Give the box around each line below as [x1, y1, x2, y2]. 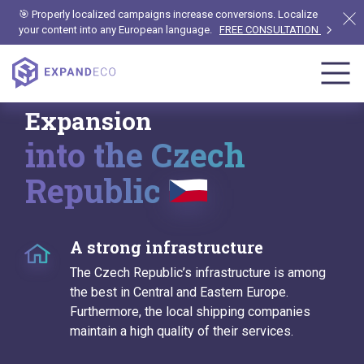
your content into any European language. [19, 24, 212, 36]
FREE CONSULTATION [219, 24, 321, 36]
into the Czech [25, 132, 245, 176]
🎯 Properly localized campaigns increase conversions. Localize [19, 8, 318, 20]
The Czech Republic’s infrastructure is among [70, 264, 326, 280]
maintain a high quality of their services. [70, 323, 293, 339]
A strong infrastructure [70, 236, 263, 258]
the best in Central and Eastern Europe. [70, 284, 288, 300]
